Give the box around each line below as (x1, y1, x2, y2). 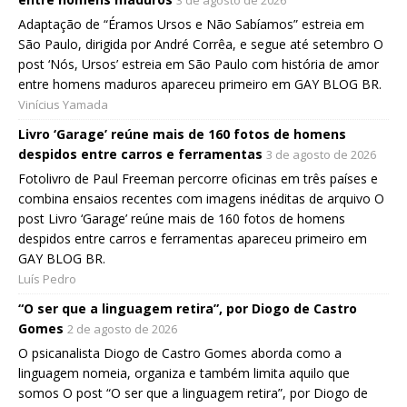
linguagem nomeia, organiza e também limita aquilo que (18, 364, 350, 382)
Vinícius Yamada (18, 96, 108, 114)
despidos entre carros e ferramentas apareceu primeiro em (18, 230, 367, 248)
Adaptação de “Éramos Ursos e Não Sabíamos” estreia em (18, 15, 364, 34)
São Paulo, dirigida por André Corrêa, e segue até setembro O (18, 35, 383, 54)
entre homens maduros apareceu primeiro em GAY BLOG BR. (18, 75, 382, 94)
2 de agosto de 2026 (67, 321, 177, 338)
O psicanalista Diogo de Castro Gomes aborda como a (18, 344, 342, 362)
